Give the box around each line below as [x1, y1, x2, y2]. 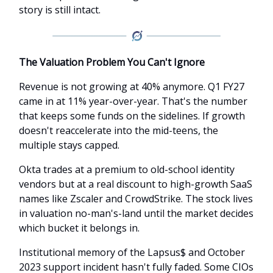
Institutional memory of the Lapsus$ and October [19, 245, 245, 259]
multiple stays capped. [19, 138, 119, 152]
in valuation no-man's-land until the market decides [19, 206, 253, 220]
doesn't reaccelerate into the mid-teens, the [19, 123, 218, 137]
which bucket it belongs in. [19, 221, 140, 235]
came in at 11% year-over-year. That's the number [19, 94, 247, 108]
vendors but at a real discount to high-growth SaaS [19, 177, 252, 191]
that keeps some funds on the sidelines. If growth [19, 108, 245, 122]
